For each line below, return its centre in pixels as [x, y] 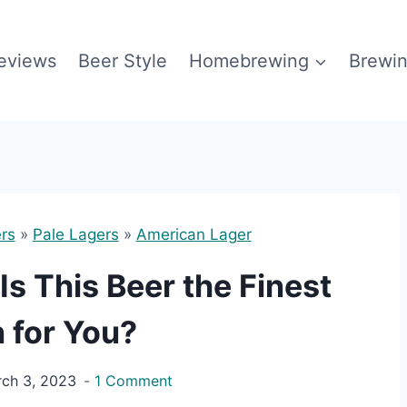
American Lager [194, 235]
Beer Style [123, 60]
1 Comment [133, 381]
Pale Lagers [75, 235]
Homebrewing [249, 60]
